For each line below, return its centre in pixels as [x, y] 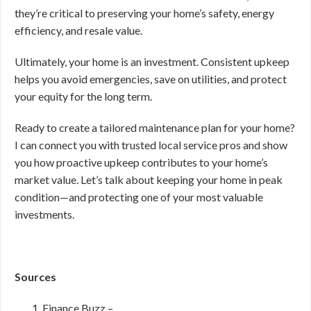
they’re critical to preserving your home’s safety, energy [144, 13]
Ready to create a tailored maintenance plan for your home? [155, 127]
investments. [44, 214]
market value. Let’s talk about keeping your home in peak [149, 179]
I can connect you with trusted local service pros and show [151, 145]
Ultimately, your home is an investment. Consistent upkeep [152, 61]
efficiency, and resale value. [78, 30]
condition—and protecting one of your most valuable [139, 197]
